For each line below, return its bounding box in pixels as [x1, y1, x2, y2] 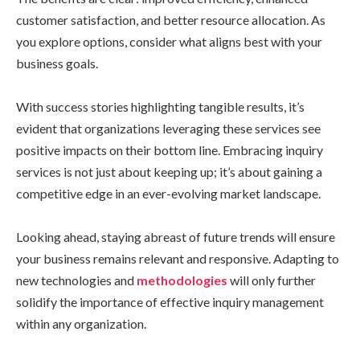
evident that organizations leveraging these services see [16, 121, 321, 137]
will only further [230, 272, 316, 288]
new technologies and [16, 272, 137, 288]
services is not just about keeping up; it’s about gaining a [16, 164, 322, 180]
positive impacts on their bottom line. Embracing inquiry [16, 142, 323, 158]
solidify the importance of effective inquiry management [16, 294, 324, 310]
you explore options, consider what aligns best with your [16, 34, 322, 50]
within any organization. [16, 316, 146, 332]
